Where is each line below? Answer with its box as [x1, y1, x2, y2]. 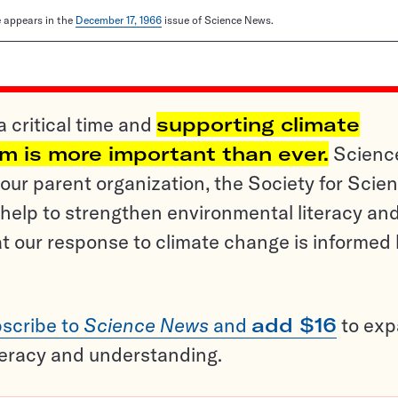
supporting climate [156, 112, 360, 138]
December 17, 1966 [76, 13, 162, 28]
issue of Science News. [162, 13, 274, 28]
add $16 [251, 313, 337, 338]
